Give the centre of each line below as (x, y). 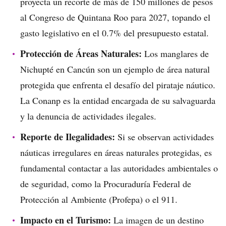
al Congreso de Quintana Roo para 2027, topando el (115, 17)
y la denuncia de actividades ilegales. (88, 116)
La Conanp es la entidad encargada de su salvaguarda (118, 100)
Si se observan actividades (164, 137)
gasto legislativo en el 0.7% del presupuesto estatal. (115, 33)
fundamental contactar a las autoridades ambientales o (119, 168)
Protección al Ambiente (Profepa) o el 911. (99, 199)
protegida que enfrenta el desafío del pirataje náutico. (118, 85)
